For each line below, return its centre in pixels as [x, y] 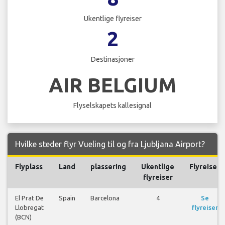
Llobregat [29, 207]
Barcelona [105, 198]
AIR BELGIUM [113, 85]
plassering [108, 166]
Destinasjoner [113, 60]
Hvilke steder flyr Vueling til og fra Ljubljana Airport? [110, 144]
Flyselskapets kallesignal [113, 105]
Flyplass [29, 166]
